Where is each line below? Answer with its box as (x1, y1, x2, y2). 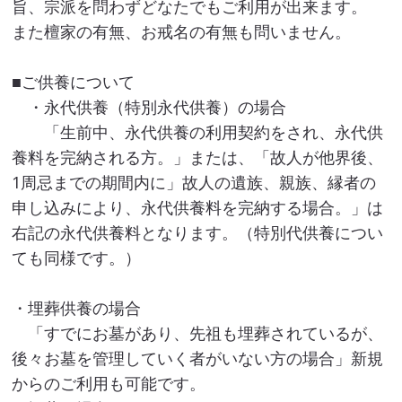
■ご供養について (12, 70, 135, 92)
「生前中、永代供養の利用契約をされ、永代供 (12, 120, 384, 143)
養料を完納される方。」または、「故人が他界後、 (12, 145, 384, 168)
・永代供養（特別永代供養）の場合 (12, 95, 287, 118)
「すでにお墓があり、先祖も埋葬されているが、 (12, 321, 384, 344)
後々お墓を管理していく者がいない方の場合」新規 (12, 346, 384, 369)
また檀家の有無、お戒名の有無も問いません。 (12, 20, 352, 42)
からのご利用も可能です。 (12, 371, 206, 394)
